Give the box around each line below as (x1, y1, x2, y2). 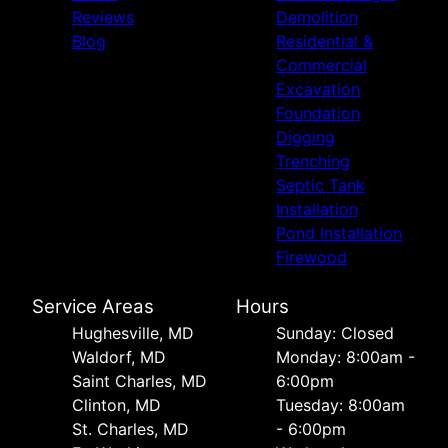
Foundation (276, 102, 360, 123)
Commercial (276, 54, 367, 75)
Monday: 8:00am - (276, 346, 415, 367)
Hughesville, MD (72, 322, 194, 343)
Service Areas (32, 294, 154, 318)
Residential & (276, 30, 373, 51)
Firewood (276, 246, 347, 267)
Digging (276, 126, 335, 147)
